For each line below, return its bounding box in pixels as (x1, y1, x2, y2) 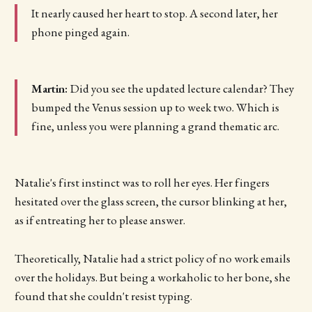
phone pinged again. (31, 24, 130, 40)
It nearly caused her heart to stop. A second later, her (31, 5, 278, 21)
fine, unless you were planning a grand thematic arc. (31, 118, 279, 134)
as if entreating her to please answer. (14, 212, 187, 228)
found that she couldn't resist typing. (14, 288, 192, 304)
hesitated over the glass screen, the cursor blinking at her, (14, 194, 287, 210)
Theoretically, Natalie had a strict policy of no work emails (14, 250, 290, 266)
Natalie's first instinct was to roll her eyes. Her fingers (14, 175, 270, 191)
